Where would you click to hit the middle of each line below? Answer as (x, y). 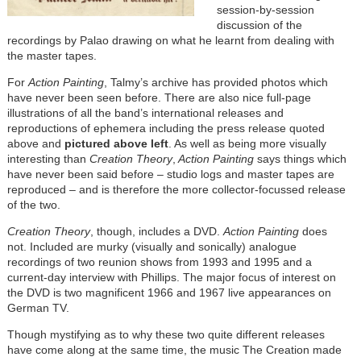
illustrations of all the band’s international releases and (145, 113)
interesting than (46, 159)
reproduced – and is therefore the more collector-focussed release (176, 190)
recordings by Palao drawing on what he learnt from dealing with (170, 41)
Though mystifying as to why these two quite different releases (166, 335)
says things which (300, 159)
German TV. (38, 308)
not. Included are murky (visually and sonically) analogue (151, 247)
